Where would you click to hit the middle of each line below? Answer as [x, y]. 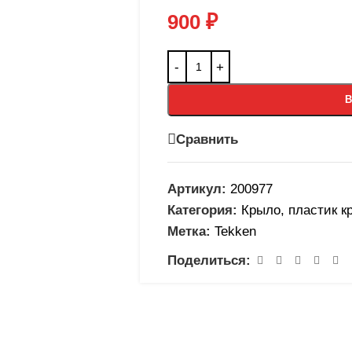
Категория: [202, 210]
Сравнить [207, 139]
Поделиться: [209, 260]
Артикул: [198, 189]
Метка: [189, 231]
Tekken [235, 231]
